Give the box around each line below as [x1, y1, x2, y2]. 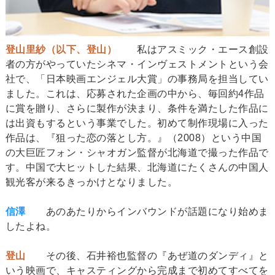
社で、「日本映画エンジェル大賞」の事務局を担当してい [5, 73, 269, 84]
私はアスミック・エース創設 [117, 44, 269, 55]
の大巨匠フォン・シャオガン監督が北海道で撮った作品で [5, 147, 269, 158]
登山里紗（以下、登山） [5, 44, 117, 55]
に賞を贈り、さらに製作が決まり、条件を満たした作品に [5, 103, 269, 114]
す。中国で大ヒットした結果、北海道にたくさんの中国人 [5, 161, 269, 172]
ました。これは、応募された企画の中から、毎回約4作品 [5, 88, 265, 99]
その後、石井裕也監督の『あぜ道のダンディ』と [25, 250, 269, 261]
